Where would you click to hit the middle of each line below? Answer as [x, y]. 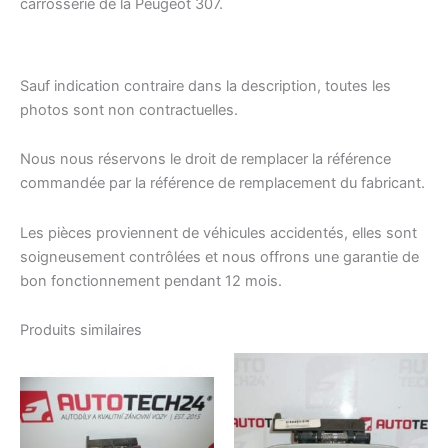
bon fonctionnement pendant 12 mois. [151, 280]
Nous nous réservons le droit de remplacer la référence [205, 159]
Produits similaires [81, 330]
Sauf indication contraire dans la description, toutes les [205, 85]
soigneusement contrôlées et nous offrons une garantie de [219, 256]
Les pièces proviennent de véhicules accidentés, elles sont [218, 232]
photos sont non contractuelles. [129, 109]
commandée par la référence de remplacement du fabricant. [222, 183]
